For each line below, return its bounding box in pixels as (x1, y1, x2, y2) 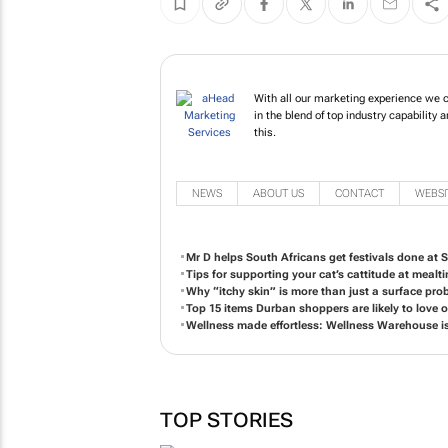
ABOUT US (252, 186, 304, 200)
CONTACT (334, 186, 384, 200)
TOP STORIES (159, 407, 293, 432)
